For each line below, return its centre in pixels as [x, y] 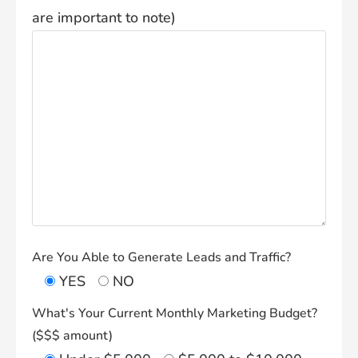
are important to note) [104, 18]
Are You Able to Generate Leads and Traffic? [161, 258]
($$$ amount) [72, 336]
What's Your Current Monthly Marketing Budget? [175, 314]
